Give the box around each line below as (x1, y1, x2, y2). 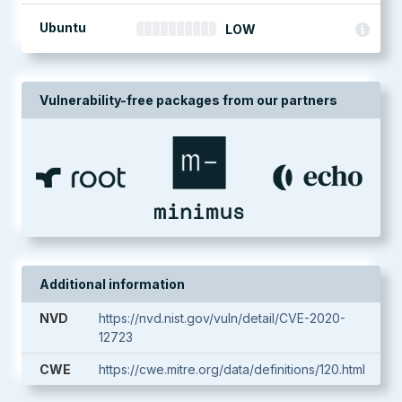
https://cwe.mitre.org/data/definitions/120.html (99, 362, 365, 377)
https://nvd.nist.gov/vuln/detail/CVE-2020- (99, 310, 345, 326)
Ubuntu (39, 20, 86, 35)
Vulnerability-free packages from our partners (39, 92, 337, 108)
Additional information (39, 276, 185, 292)
